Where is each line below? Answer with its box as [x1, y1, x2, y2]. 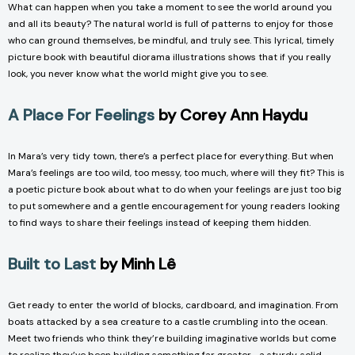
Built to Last [8, 254, 96, 275]
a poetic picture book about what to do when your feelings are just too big [8, 183, 342, 197]
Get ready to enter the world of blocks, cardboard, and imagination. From [8, 299, 338, 312]
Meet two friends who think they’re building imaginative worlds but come [8, 332, 336, 345]
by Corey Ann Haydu [155, 105, 311, 126]
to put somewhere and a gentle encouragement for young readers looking [8, 200, 340, 213]
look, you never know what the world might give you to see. [8, 67, 268, 81]
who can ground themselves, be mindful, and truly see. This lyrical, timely [8, 34, 334, 48]
